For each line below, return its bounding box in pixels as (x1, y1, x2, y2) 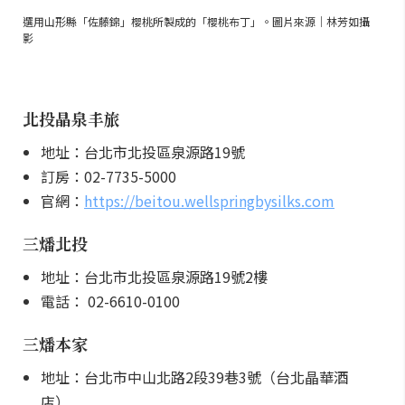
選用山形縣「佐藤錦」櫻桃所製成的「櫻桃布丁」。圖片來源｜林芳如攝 (23, 14, 370, 29)
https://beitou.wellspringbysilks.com (84, 190, 334, 212)
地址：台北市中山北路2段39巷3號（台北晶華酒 (41, 366, 348, 388)
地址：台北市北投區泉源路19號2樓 (41, 266, 271, 287)
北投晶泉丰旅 (23, 107, 120, 130)
